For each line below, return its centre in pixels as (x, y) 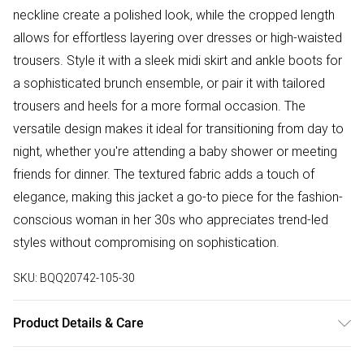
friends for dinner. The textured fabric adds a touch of (164, 174)
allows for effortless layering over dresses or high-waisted (178, 38)
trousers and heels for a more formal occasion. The (159, 106)
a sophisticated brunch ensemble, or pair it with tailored (169, 83)
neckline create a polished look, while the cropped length (174, 15)
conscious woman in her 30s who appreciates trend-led (171, 220)
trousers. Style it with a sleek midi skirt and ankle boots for (178, 61)
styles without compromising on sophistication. (146, 243)
